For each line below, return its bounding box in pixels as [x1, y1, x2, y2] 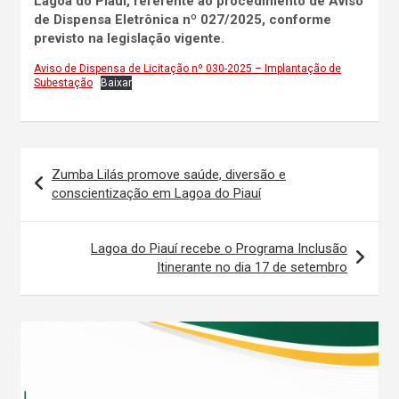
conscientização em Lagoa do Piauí [52, 184, 261, 201]
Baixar [101, 76, 132, 89]
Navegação [20, 147, 131, 174]
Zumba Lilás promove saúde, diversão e [52, 166, 286, 183]
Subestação [34, 76, 93, 89]
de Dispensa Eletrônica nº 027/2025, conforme [34, 11, 331, 28]
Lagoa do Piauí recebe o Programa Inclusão [91, 240, 347, 256]
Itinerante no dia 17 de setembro [157, 258, 347, 275]
